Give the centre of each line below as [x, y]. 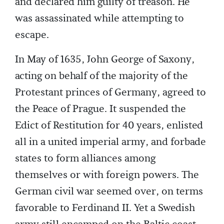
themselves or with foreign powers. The [107, 175]
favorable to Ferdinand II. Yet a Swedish [105, 208]
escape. [32, 35]
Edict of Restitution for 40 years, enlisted [109, 126]
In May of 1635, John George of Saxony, [105, 60]
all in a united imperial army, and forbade [110, 142]
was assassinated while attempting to [99, 19]
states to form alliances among [85, 159]
